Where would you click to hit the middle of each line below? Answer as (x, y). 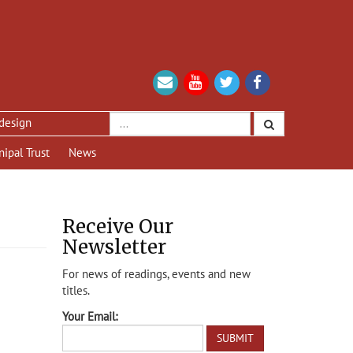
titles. (76, 291)
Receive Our (117, 227)
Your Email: (89, 317)
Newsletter (114, 247)
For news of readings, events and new (156, 274)
